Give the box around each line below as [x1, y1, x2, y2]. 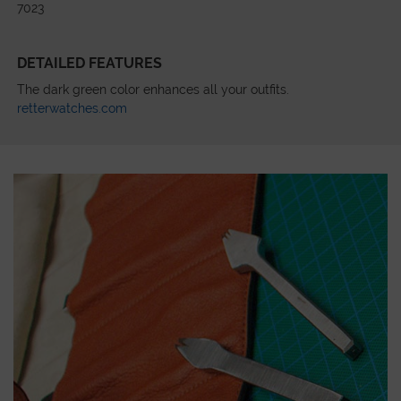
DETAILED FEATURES [17, 54, 163, 72]
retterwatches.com [17, 100, 128, 115]
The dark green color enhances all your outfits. [17, 81, 290, 97]
